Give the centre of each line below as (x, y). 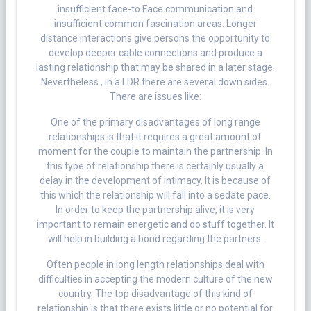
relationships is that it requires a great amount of (155, 137)
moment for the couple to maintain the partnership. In (155, 152)
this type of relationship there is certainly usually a (155, 166)
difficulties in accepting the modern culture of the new (155, 279)
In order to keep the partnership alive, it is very (155, 210)
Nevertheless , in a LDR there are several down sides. (155, 82)
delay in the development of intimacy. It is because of (155, 181)
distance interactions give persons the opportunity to (155, 39)
